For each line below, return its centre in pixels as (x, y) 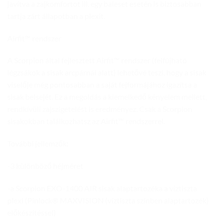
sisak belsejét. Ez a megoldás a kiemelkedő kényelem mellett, (107, 97)
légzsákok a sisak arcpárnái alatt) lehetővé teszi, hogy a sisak (107, 73)
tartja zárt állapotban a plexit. (56, 16)
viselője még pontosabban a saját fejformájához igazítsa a (102, 85)
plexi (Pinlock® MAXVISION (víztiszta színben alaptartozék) (108, 200)
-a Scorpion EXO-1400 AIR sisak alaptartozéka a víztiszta (102, 188)
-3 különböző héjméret (45, 165)
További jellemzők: (38, 144)
